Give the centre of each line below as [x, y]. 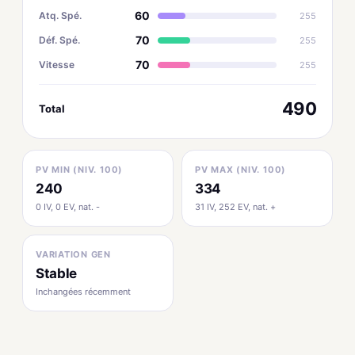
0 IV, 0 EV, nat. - [68, 207]
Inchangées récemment [83, 292]
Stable [56, 273]
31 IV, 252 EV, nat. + [235, 207]
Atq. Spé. [60, 15]
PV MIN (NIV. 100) [80, 170]
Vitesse [57, 64]
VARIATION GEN [74, 254]
